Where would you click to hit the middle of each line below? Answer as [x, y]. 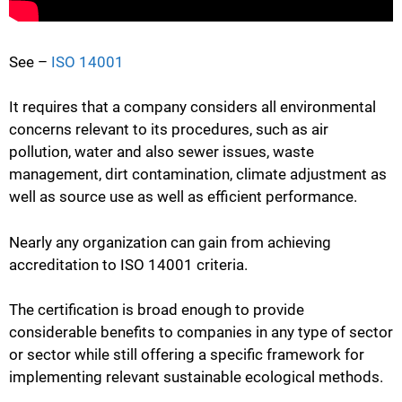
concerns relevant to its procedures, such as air [169, 130]
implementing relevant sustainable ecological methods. [196, 377]
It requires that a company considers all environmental [192, 107]
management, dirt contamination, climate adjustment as [198, 175]
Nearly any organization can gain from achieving [170, 242]
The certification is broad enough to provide [157, 310]
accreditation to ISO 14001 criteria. [128, 264]
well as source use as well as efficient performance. [183, 197]
